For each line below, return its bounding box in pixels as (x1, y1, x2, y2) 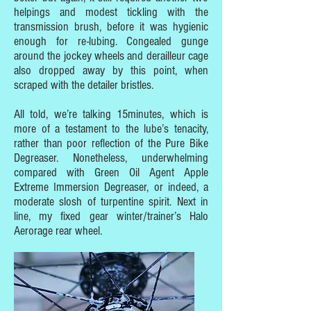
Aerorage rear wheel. (14, 224, 105, 238)
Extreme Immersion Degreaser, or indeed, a (14, 180, 208, 194)
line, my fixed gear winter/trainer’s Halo (14, 209, 208, 224)
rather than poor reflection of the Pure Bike (14, 136, 208, 151)
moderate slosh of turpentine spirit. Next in (14, 194, 208, 209)
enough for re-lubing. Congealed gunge (14, 34, 208, 49)
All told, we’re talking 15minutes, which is (14, 107, 208, 121)
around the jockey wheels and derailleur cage (14, 49, 208, 63)
